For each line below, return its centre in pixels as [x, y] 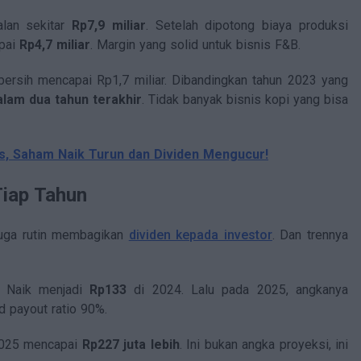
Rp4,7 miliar [55, 45]
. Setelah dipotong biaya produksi [247, 26]
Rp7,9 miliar [109, 26]
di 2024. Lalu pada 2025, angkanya [237, 289]
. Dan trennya [310, 234]
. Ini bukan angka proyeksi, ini [264, 344]
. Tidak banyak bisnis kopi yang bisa [245, 100]
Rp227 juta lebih [131, 344]
